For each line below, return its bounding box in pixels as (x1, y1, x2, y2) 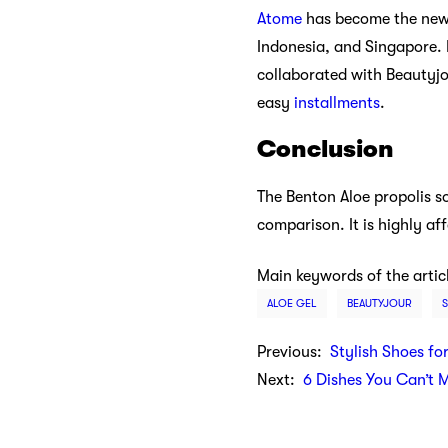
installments (294, 94, 380, 113)
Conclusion (257, 135, 394, 164)
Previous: (257, 342, 330, 361)
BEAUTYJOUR (347, 296, 412, 310)
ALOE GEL (267, 296, 317, 310)
